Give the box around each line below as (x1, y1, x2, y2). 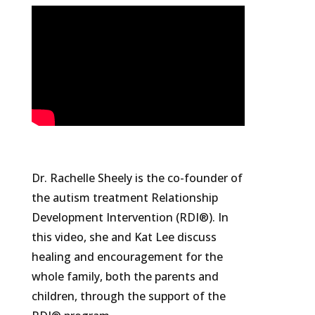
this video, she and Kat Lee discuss (31, 229, 217, 245)
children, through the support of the (31, 288, 226, 304)
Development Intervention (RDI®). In (31, 210, 229, 226)
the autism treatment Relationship (31, 190, 218, 206)
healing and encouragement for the (31, 249, 223, 265)
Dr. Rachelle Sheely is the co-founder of (31, 170, 243, 186)
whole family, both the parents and (31, 269, 219, 285)
